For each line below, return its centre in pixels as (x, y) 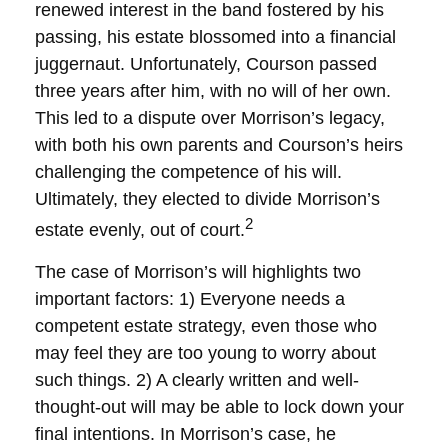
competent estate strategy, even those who (206, 326)
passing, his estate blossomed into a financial (215, 37)
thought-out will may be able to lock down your (219, 407)
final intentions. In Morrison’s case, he (185, 434)
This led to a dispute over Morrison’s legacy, (210, 118)
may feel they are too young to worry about (205, 353)
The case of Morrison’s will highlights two (198, 272)
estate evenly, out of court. (140, 230)
